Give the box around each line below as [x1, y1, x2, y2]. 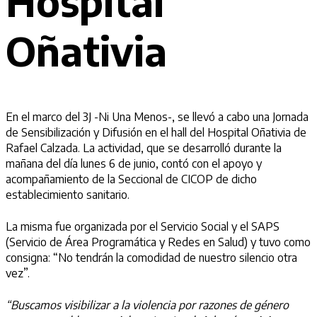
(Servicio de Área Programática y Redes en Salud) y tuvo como [6, 235, 311, 250]
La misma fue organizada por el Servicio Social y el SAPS [6, 219, 279, 234]
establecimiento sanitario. [6, 188, 129, 202]
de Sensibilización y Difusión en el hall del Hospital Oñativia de [6, 125, 306, 140]
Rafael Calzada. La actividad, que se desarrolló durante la [6, 141, 282, 156]
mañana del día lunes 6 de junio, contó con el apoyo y [6, 156, 262, 171]
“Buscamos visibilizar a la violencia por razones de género [6, 297, 289, 312]
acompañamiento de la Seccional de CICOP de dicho [6, 172, 257, 187]
